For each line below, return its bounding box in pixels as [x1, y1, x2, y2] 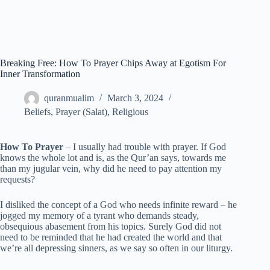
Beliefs [24, 107, 51, 118]
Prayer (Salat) [55, 107, 107, 118]
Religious [112, 107, 148, 118]
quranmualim [44, 93, 94, 104]
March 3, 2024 [107, 93, 163, 104]
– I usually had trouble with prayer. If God [63, 142, 226, 152]
